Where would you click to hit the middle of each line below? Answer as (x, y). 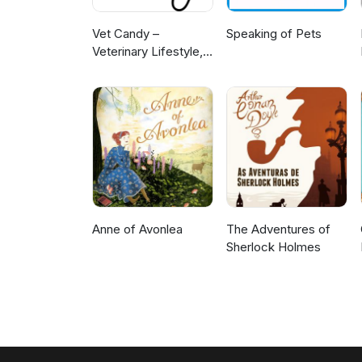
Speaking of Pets (274, 34)
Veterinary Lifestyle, (147, 52)
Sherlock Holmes (274, 247)
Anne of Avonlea (137, 229)
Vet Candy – (126, 34)
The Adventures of (279, 229)
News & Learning (139, 69)
